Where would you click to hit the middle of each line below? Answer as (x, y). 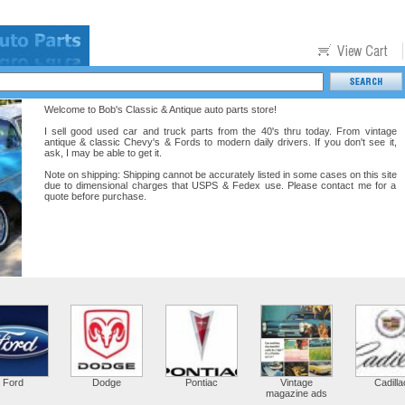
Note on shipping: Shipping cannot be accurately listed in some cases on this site (220, 174)
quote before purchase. (95, 196)
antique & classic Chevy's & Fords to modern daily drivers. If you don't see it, (220, 142)
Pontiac (201, 382)
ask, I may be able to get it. (103, 153)
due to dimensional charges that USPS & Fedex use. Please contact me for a (220, 185)
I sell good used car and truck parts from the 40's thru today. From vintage (220, 131)
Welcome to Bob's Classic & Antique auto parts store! (160, 109)
